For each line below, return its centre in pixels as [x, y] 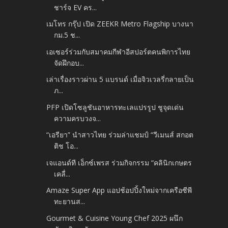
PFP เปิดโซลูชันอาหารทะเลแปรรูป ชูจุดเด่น [115, 107]
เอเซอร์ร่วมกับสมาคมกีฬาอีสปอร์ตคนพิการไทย [119, 51]
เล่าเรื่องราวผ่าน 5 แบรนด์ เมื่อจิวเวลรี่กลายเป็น [120, 79]
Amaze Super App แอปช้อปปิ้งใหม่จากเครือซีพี [119, 190]
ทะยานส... [70, 202]
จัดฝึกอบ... [69, 63]
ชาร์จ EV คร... [76, 7]
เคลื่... [62, 174]
